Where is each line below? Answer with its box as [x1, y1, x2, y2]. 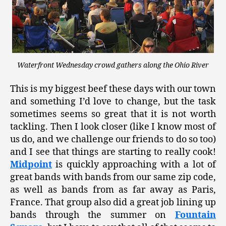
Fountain [175, 209, 216, 221]
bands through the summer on [10, 209, 175, 221]
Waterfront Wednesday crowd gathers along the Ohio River [17, 61, 209, 70]
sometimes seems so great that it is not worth [10, 108, 216, 121]
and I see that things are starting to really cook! [10, 146, 216, 158]
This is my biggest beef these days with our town [10, 83, 216, 95]
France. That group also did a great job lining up [10, 197, 216, 209]
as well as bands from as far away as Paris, [10, 184, 216, 196]
